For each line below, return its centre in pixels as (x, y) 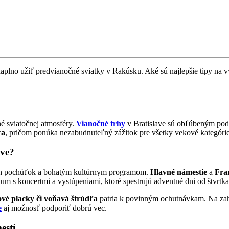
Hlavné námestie (179, 172)
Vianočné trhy (101, 123)
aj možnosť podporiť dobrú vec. (54, 208)
